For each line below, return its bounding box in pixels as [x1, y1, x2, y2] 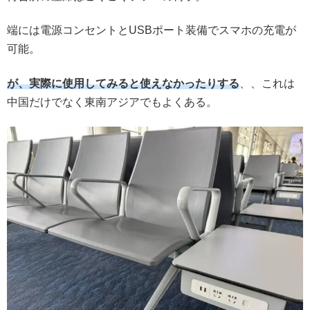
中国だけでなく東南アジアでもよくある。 [7, 95, 217, 108]
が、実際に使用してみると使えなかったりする [7, 77, 239, 89]
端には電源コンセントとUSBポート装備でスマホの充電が [7, 24, 296, 37]
